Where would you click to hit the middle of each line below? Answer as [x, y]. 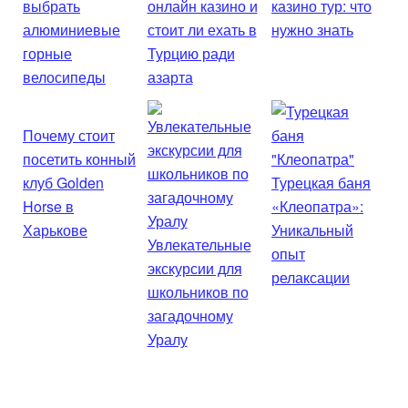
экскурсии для [194, 268]
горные [47, 53]
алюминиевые [71, 29]
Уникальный [312, 229]
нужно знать [312, 29]
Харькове [55, 229]
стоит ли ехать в [202, 29]
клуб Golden [63, 182]
